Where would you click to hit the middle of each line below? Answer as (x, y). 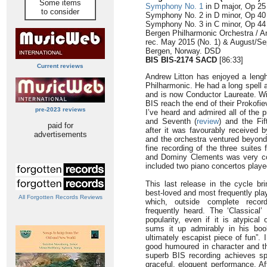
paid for (60, 125)
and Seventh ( (171, 121)
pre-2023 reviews (60, 109)
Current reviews (60, 66)
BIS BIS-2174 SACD (181, 60)
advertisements (60, 134)
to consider (60, 12)
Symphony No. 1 (174, 6)
